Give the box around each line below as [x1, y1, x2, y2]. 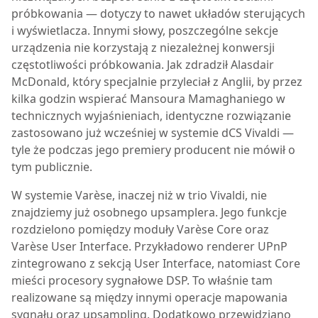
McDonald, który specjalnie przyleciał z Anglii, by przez [11, 74, 302, 89]
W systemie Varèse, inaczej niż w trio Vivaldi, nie [11, 187, 267, 203]
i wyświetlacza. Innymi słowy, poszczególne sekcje [11, 23, 278, 38]
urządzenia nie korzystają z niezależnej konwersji [11, 40, 275, 55]
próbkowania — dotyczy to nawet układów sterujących [11, 6, 305, 21]
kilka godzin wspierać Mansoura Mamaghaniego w [11, 91, 285, 106]
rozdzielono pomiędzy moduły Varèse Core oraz [11, 221, 269, 237]
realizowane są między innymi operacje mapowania [11, 290, 287, 305]
